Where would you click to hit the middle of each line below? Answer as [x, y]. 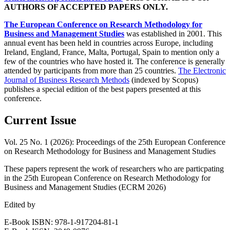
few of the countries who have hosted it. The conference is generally [114, 61]
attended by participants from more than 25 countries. [91, 70]
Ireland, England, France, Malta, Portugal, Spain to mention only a [112, 52]
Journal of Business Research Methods [67, 80]
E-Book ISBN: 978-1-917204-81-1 [61, 222]
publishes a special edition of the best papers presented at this [102, 89]
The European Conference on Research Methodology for [103, 24]
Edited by [20, 204]
